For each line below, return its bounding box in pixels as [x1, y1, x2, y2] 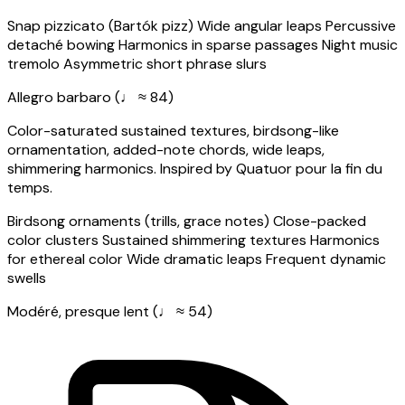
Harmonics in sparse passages [118, 35, 318, 55]
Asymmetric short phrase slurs [63, 54, 267, 74]
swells [7, 268, 46, 288]
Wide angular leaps [197, 16, 322, 36]
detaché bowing [7, 35, 115, 55]
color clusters [7, 231, 99, 250]
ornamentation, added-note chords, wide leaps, [7, 140, 325, 160]
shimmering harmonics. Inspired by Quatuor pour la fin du [7, 159, 382, 179]
